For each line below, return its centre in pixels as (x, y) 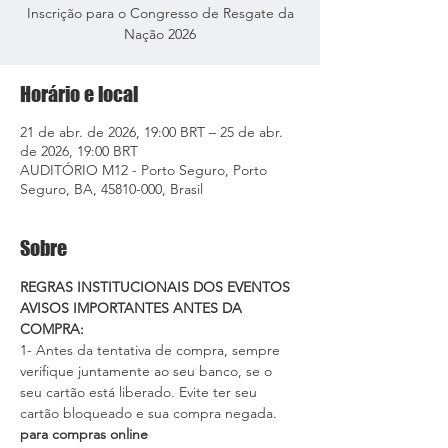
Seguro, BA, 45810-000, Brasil (111, 189)
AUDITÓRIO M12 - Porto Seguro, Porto (143, 170)
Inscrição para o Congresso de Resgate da (160, 13)
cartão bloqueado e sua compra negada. (148, 413)
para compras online (84, 434)
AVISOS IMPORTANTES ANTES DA (133, 308)
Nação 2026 (160, 34)
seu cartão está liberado (95, 392)
